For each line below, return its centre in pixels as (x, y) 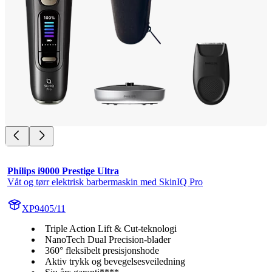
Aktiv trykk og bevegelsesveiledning (115, 261)
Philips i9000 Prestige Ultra (63, 171)
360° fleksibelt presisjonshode (102, 250)
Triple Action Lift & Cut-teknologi (111, 228)
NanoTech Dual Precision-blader (108, 239)
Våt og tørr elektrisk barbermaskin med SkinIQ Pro (105, 182)
